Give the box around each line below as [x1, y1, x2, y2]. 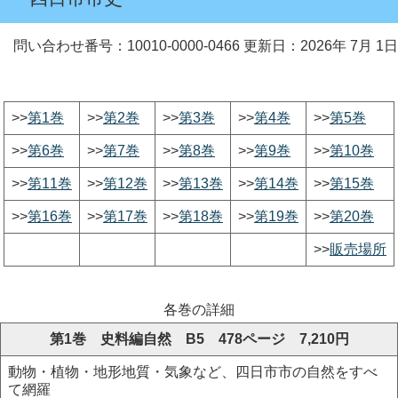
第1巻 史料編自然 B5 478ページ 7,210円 [49, 331, 349, 346]
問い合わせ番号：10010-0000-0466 [13, 38, 240, 53]
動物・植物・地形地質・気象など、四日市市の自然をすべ [8, 364, 378, 379]
